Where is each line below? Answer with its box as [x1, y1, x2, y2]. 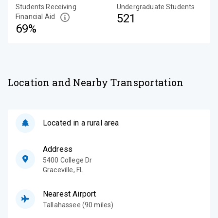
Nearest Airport [43, 189, 96, 199]
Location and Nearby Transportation [8, 75, 184, 89]
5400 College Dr [43, 156, 92, 164]
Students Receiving [16, 3, 76, 11]
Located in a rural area [43, 118, 119, 127]
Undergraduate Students [117, 3, 195, 11]
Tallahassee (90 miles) [43, 200, 114, 209]
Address [43, 144, 73, 154]
